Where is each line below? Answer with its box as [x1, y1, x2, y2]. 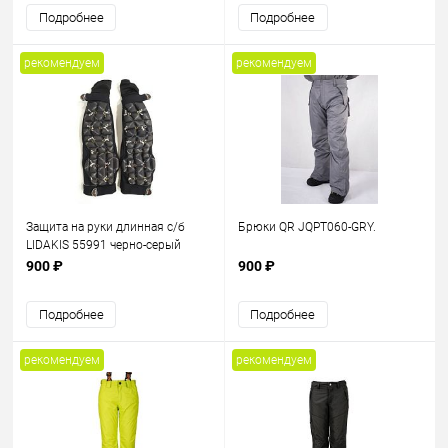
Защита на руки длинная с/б [26, 220, 185, 234]
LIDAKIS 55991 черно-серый [26, 238, 181, 252]
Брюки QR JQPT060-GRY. [237, 220, 376, 234]
